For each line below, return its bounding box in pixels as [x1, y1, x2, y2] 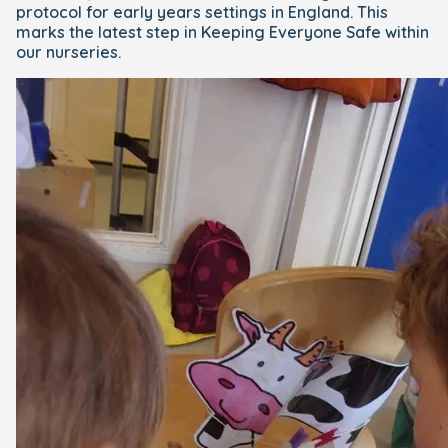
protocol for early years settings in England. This [16, 2, 388, 22]
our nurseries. [16, 42, 121, 62]
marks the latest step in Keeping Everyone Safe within [16, 22, 429, 42]
